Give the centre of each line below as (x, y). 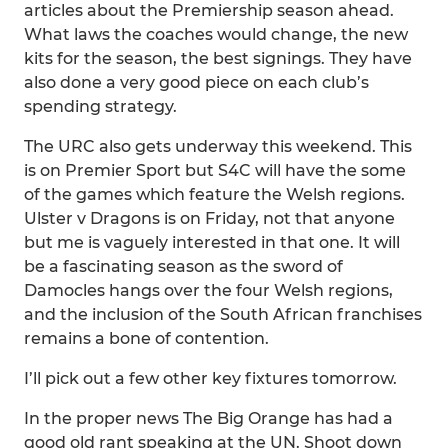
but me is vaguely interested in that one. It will (212, 242)
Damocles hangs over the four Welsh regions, (208, 290)
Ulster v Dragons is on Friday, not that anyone (209, 218)
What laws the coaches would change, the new (216, 34)
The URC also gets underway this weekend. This (218, 146)
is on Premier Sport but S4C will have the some (215, 170)
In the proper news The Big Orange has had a (208, 418)
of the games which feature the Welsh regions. (214, 194)
